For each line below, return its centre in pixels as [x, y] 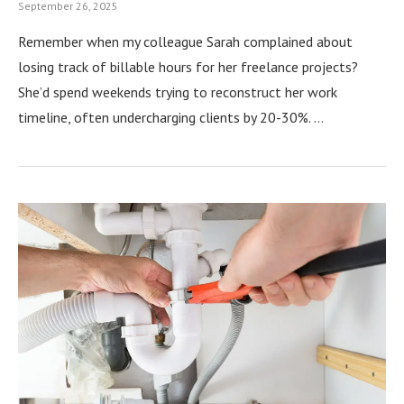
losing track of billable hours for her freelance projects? [188, 67]
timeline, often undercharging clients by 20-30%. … [171, 117]
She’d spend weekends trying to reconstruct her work [178, 92]
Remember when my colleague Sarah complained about [185, 41]
